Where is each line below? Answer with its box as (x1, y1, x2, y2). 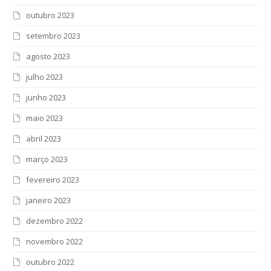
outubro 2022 (26, 256, 75, 268)
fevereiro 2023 (26, 174, 80, 186)
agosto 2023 (26, 51, 71, 62)
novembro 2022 (26, 236, 83, 247)
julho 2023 (26, 71, 64, 83)
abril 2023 (26, 133, 62, 145)
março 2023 (26, 154, 68, 165)
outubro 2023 (26, 10, 75, 21)
